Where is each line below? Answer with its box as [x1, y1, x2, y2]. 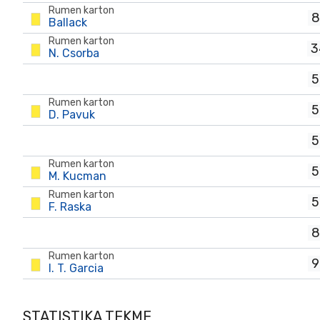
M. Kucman [49, 169, 106, 183]
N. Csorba [49, 46, 99, 60]
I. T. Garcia [49, 261, 104, 275]
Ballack [49, 16, 87, 29]
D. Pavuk [49, 108, 95, 121]
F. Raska [49, 200, 91, 214]
